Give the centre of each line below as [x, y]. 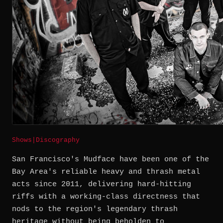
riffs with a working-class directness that [106, 197]
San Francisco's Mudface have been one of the [111, 160]
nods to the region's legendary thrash [95, 210]
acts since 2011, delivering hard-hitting [102, 185]
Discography [58, 140]
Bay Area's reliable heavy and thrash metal [106, 172]
